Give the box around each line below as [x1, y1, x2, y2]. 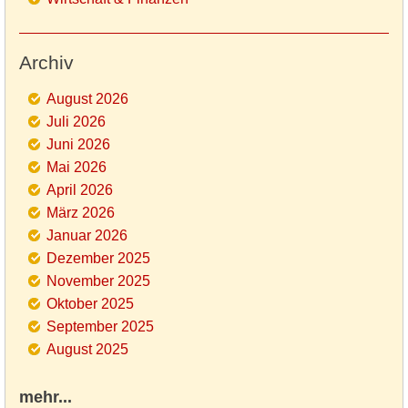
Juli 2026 [46, 114, 106, 130]
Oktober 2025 [46, 296, 134, 312]
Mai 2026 [46, 159, 107, 176]
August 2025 [46, 342, 128, 358]
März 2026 [46, 205, 115, 221]
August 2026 [46, 91, 128, 107]
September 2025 [46, 319, 154, 335]
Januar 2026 [46, 228, 127, 244]
